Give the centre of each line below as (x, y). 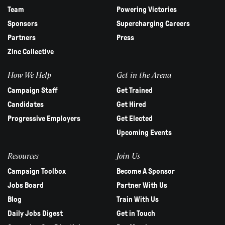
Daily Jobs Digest (35, 214)
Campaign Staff (33, 91)
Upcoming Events (144, 133)
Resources (23, 156)
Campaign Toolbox (37, 172)
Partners (22, 38)
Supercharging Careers (153, 24)
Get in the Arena (144, 75)
